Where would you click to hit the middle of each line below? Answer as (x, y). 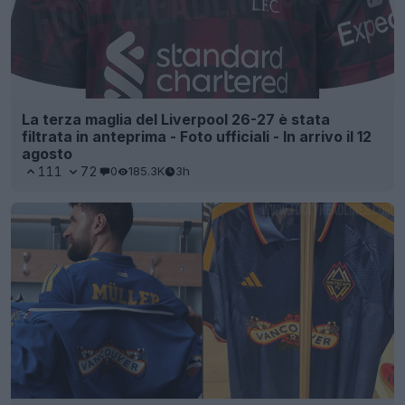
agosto (47, 153)
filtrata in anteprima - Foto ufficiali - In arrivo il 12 (197, 136)
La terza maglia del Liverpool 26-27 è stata (176, 119)
